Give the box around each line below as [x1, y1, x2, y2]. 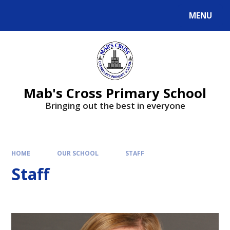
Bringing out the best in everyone [45, 99, 185, 111]
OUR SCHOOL [57, 149, 99, 158]
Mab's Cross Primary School [24, 84, 206, 102]
